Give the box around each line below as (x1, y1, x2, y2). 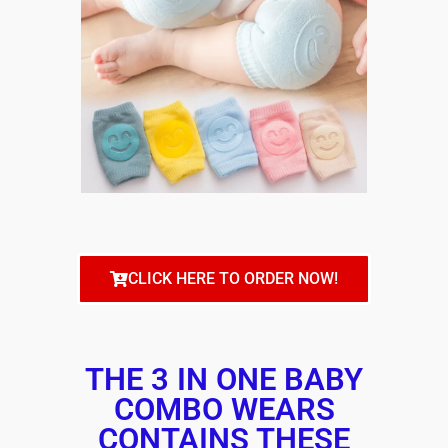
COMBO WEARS (113, 391, 335, 429)
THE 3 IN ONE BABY (85, 361, 363, 399)
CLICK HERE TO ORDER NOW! (128, 269, 338, 289)
